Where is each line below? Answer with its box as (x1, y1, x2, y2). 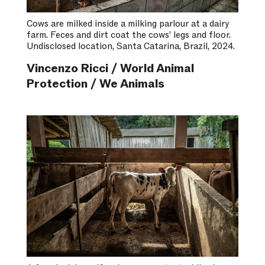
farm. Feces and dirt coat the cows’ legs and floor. (26, 29, 231, 41)
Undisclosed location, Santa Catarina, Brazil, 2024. (26, 40, 235, 53)
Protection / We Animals (26, 76, 164, 92)
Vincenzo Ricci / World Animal (26, 61, 194, 77)
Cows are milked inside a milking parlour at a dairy (26, 18, 229, 30)
